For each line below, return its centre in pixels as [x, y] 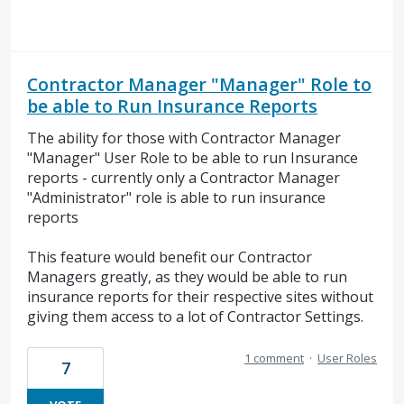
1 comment [274, 358]
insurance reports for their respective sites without [200, 297]
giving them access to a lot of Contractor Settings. [195, 317]
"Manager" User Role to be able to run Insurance [193, 157]
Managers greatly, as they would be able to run [187, 277]
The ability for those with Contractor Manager [184, 138]
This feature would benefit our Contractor [170, 257]
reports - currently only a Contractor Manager [184, 177]
